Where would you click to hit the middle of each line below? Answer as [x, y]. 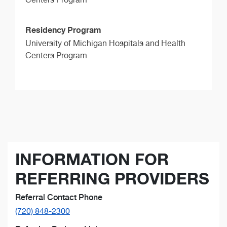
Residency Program [63, 30]
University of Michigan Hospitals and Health [105, 43]
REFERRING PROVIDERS [112, 179]
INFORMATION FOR [92, 160]
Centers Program [56, 55]
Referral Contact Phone [59, 198]
